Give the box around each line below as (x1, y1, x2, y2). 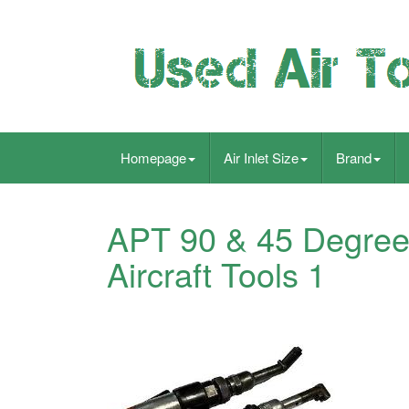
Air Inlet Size (224, 148, 299, 167)
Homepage (121, 148, 186, 167)
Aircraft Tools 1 (107, 250, 326, 297)
